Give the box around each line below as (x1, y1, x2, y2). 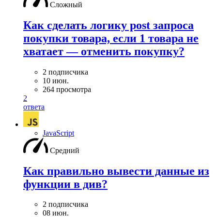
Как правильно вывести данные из (23, 164, 209, 177)
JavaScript (43, 128, 74, 137)
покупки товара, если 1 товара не (23, 31, 199, 45)
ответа (23, 102, 45, 111)
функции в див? (23, 177, 108, 190)
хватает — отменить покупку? (23, 45, 185, 58)
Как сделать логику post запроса (23, 18, 194, 31)
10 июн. (43, 76, 69, 85)
